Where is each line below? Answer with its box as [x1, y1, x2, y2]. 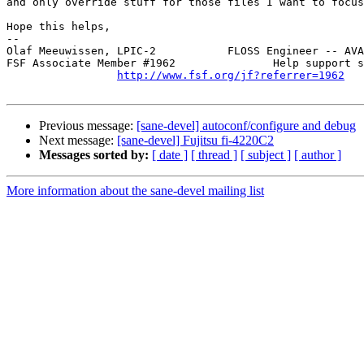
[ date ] [152, 148, 188, 162]
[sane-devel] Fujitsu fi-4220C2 [117, 133, 274, 148]
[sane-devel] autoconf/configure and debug [136, 119, 356, 133]
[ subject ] [240, 148, 291, 162]
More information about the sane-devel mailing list [6, 184, 264, 198]
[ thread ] [191, 148, 237, 162]
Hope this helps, [6, 20, 110, 33]
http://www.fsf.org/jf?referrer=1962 [117, 69, 344, 82]
